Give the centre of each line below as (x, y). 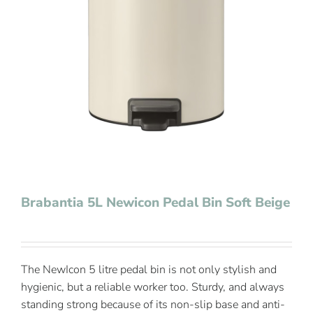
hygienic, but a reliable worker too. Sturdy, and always (153, 287)
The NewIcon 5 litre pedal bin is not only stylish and (149, 270)
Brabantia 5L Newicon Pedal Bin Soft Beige (155, 203)
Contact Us (44, 36)
